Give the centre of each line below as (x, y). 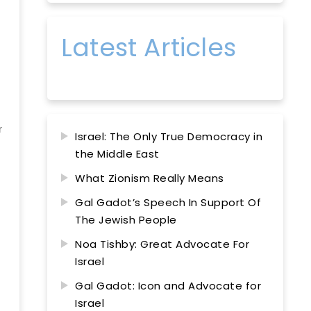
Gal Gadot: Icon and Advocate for (168, 286)
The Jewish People (126, 220)
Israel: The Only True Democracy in (169, 136)
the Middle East (117, 154)
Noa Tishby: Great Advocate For (162, 244)
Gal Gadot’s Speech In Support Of (168, 202)
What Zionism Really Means (150, 178)
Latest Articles (149, 48)
